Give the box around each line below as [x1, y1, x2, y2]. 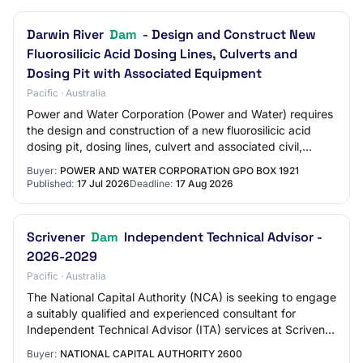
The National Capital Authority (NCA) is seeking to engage [27, 290, 336, 304]
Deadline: [130, 177, 173, 190]
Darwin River [27, 26, 107, 43]
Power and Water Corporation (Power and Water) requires [27, 107, 333, 121]
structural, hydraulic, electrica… [27, 156, 194, 169]
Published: [27, 177, 74, 190]
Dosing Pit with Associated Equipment [27, 65, 262, 82]
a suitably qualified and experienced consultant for [27, 306, 296, 320]
